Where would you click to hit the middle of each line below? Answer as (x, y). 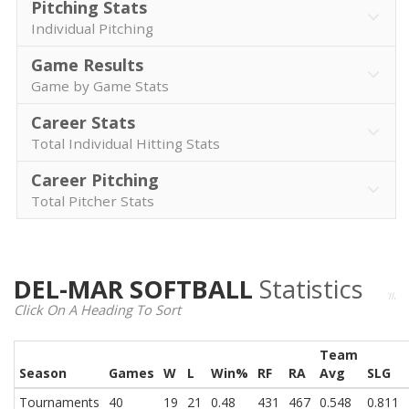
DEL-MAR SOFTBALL (136, 289)
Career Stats (83, 122)
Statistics (311, 289)
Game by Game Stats (100, 86)
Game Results (87, 65)
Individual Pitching (92, 28)
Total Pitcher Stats (93, 201)
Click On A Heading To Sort (97, 309)
